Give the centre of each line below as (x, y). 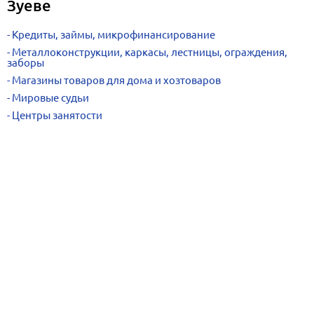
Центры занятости (57, 115)
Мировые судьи (50, 98)
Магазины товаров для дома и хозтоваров (116, 80)
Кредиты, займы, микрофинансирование (114, 35)
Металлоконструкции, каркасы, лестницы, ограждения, (150, 52)
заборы (26, 63)
